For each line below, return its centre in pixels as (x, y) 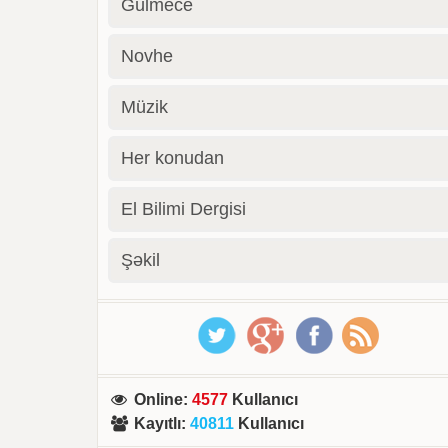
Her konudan (173, 158)
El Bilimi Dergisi (184, 209)
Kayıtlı (158, 423)
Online (159, 399)
